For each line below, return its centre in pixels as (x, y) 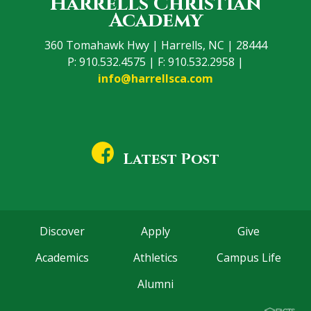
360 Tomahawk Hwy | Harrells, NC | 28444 (155, 45)
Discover (62, 231)
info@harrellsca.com (155, 79)
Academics (62, 257)
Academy (155, 20)
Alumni (155, 284)
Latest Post (171, 160)
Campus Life (249, 257)
